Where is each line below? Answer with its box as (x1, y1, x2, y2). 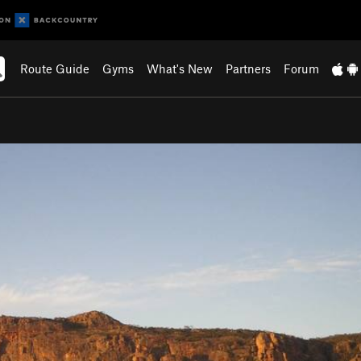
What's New (147, 61, 214, 76)
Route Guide (20, 61, 90, 76)
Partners (226, 61, 272, 76)
